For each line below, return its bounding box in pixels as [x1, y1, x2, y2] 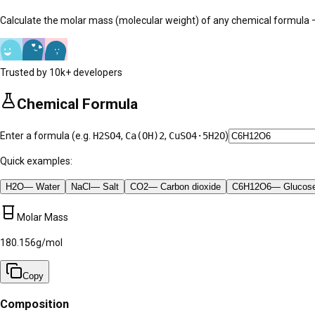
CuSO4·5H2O [169, 130, 225, 142]
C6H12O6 [232, 181, 271, 193]
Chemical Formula [17, 95, 138, 112]
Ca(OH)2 [125, 130, 165, 142]
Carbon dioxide [160, 181, 221, 193]
